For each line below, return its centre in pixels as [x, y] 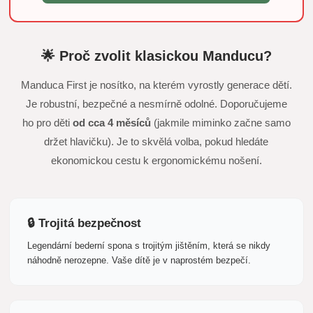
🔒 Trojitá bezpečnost [85, 224]
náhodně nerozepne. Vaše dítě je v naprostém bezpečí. [139, 261]
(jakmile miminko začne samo [220, 123]
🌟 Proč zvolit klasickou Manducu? [156, 56]
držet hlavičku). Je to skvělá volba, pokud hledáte [156, 142]
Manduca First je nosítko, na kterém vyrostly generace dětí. [156, 85]
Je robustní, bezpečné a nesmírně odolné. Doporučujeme [156, 104]
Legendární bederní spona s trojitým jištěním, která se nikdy [149, 246]
